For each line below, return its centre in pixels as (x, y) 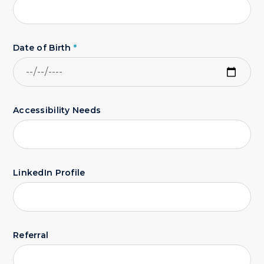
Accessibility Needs (57, 110)
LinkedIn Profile (49, 173)
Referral (31, 235)
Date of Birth (43, 48)
